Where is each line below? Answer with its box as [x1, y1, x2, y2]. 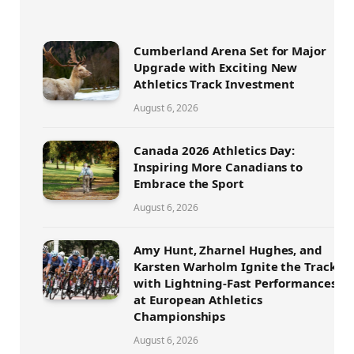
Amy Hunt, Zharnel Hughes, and [134, 242, 322, 258]
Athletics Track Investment [134, 76, 296, 92]
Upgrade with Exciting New [134, 59, 298, 76]
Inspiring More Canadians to [134, 159, 303, 175]
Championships [134, 308, 226, 325]
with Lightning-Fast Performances [134, 275, 337, 292]
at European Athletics [134, 292, 262, 308]
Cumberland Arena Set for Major [134, 43, 326, 59]
